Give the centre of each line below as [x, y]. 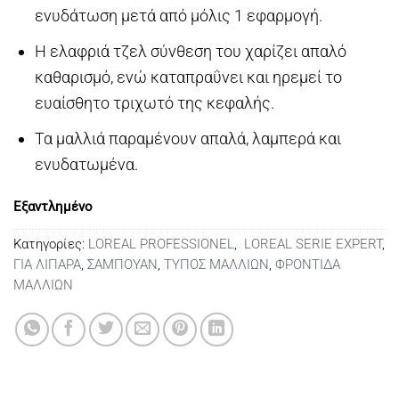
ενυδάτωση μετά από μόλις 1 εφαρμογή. [178, 15]
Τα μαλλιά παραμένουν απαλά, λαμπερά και [187, 138]
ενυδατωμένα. [86, 164]
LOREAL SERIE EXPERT [311, 244]
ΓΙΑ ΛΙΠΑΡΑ [47, 264]
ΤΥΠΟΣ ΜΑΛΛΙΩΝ [216, 264]
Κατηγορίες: [51, 244]
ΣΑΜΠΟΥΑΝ [122, 264]
